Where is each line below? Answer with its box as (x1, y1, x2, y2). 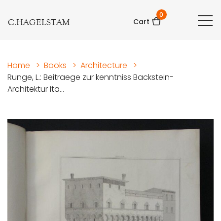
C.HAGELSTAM (8, 17, 70, 28)
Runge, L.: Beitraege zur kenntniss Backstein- (7, 72, 174, 83)
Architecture (80, 60, 127, 72)
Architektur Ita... (7, 83, 64, 95)
